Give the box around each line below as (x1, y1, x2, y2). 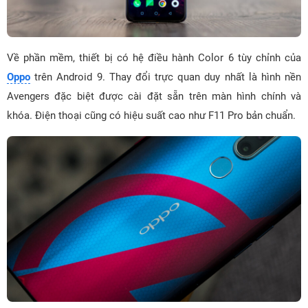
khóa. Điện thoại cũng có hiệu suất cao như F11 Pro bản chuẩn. (7, 109, 296, 122)
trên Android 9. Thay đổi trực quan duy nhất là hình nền (30, 70, 301, 83)
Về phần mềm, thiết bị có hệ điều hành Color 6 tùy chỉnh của (7, 51, 301, 64)
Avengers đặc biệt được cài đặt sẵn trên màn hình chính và (7, 89, 301, 102)
